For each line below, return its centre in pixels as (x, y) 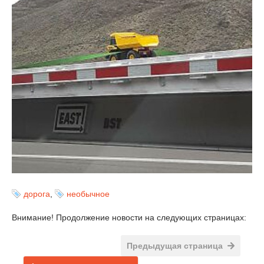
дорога (37, 194)
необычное (88, 194)
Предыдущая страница (175, 246)
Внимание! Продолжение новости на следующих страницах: (129, 218)
